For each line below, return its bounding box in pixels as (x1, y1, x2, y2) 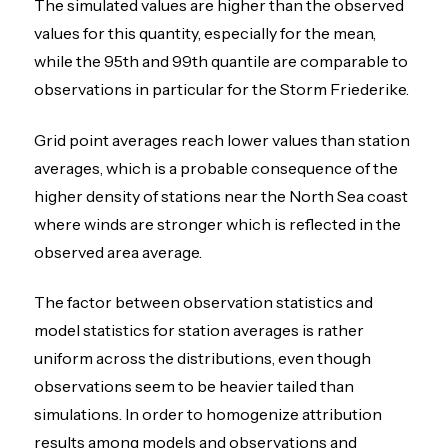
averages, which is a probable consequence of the (34, 157, 399, 178)
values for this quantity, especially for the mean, (34, 23, 377, 44)
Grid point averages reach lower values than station (34, 129, 411, 150)
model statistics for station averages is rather (34, 319, 365, 340)
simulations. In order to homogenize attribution (34, 403, 383, 424)
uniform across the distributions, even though (34, 347, 372, 368)
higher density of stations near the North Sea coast (34, 185, 409, 206)
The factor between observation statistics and (34, 291, 374, 312)
